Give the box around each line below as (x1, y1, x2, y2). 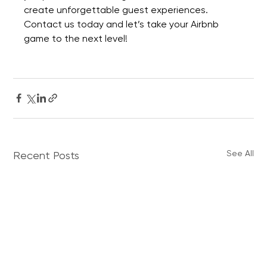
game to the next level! (24, 32, 128, 44)
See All (226, 148, 254, 158)
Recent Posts (13, 148, 80, 162)
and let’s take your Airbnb (104, 18, 222, 30)
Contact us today (24, 18, 104, 30)
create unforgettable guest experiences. (24, 4, 211, 15)
